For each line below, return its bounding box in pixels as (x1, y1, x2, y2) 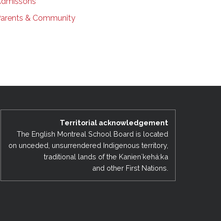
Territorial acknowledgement (59, 118, 168, 127)
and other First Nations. (92, 163, 168, 172)
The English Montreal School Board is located (16, 129, 168, 138)
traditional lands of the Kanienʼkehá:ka (43, 152, 168, 161)
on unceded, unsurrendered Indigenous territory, (8, 141, 168, 149)
